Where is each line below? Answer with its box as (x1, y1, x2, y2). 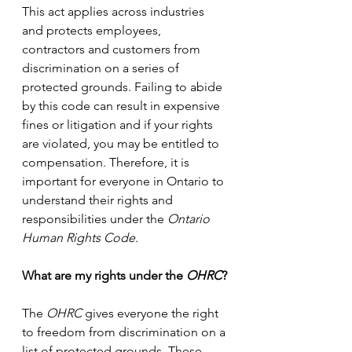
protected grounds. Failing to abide (22, 79, 225, 94)
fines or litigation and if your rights (22, 117, 216, 132)
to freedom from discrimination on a (22, 324, 229, 339)
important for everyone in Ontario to (22, 174, 227, 189)
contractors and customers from (22, 42, 203, 57)
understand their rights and (22, 192, 176, 207)
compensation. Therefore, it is (22, 155, 192, 170)
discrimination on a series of (22, 60, 182, 75)
